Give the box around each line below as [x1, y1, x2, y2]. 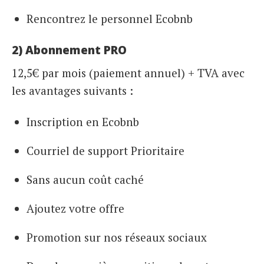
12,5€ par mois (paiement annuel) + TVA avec [12, 65, 245, 80]
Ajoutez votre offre [27, 201, 124, 216]
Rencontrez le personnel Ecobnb [27, 11, 193, 27]
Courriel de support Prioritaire [27, 143, 184, 159]
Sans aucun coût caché [27, 172, 144, 187]
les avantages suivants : [12, 82, 133, 98]
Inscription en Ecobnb [27, 114, 139, 130]
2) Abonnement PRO [12, 42, 127, 58]
